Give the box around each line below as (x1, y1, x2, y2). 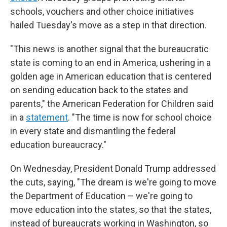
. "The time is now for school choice (68, 112, 212, 123)
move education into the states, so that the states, (10, 204, 211, 215)
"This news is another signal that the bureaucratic (10, 44, 209, 54)
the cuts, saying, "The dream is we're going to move (10, 177, 216, 187)
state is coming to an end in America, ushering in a (10, 57, 211, 68)
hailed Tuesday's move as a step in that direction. (10, 20, 207, 30)
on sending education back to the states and (10, 85, 188, 95)
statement (26, 112, 68, 123)
